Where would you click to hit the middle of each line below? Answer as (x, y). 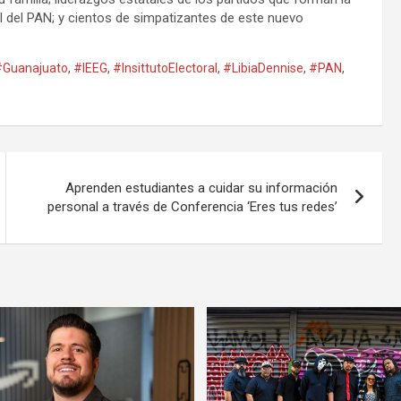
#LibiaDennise (263, 68)
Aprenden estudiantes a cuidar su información (202, 188)
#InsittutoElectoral (165, 68)
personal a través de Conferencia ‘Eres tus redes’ (193, 206)
